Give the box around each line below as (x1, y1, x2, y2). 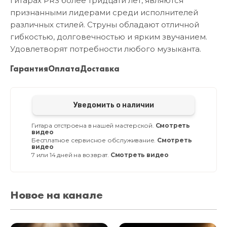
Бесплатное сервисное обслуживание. (31, 136, 157, 144)
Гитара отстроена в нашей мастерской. (31, 122, 156, 130)
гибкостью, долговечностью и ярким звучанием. (10, 32, 207, 42)
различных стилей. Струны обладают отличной (10, 20, 199, 30)
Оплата (48, 63, 80, 74)
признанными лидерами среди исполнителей (10, 8, 198, 18)
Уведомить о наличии (73, 101, 154, 110)
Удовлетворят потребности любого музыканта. (10, 44, 201, 54)
